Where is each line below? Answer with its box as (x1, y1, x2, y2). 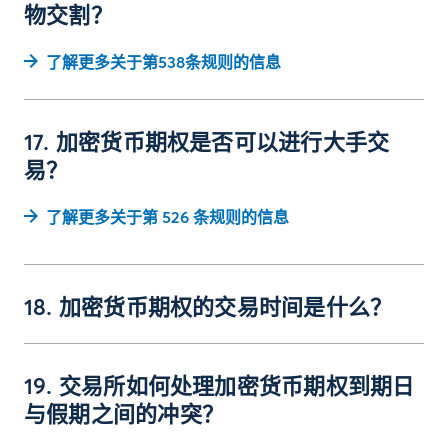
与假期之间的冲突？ (24, 405, 224, 427)
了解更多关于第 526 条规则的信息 (46, 210, 289, 226)
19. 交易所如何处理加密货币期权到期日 (24, 377, 415, 399)
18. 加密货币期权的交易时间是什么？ (24, 298, 393, 320)
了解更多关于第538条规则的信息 (46, 55, 281, 71)
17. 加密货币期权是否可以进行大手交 (24, 133, 390, 155)
